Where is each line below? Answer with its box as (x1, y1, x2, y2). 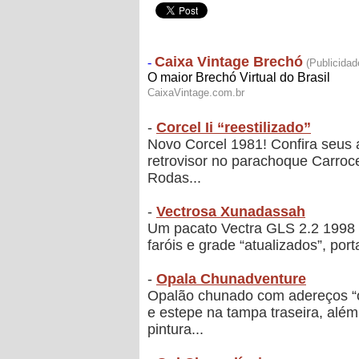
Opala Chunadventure (156, 271, 306, 288)
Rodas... (147, 170, 201, 187)
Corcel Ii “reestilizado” (156, 119, 311, 136)
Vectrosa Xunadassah (156, 204, 305, 220)
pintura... (147, 321, 204, 338)
